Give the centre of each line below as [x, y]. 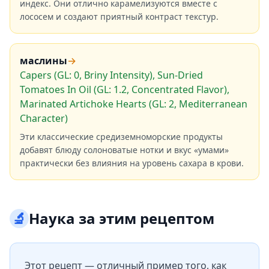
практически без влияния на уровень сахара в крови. [132, 163]
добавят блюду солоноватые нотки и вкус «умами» [124, 150]
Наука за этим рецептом [122, 218]
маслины [44, 61]
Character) [44, 118]
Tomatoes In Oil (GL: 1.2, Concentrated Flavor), [125, 89]
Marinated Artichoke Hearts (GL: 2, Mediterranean [134, 104]
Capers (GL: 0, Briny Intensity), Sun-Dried [111, 75]
